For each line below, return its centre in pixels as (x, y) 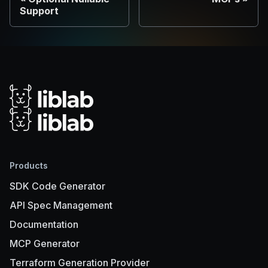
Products (29, 166)
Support (39, 11)
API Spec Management (61, 205)
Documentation (44, 225)
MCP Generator (45, 244)
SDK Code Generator (57, 186)
